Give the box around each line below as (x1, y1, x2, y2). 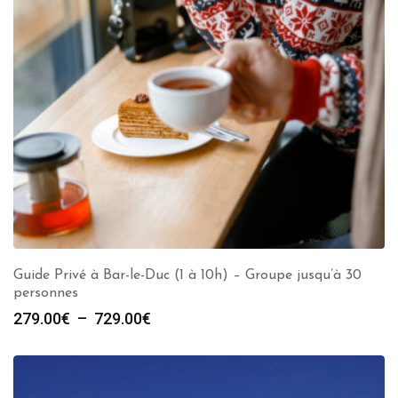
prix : (150, 349, 184, 369)
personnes (13, 286, 78, 301)
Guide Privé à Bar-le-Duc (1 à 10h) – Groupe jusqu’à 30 (13, 268, 362, 283)
